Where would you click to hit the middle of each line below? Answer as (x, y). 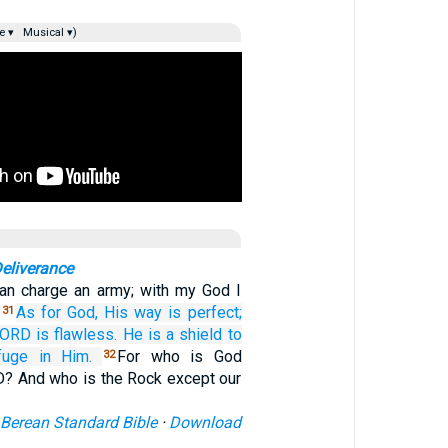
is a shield (185, 334)
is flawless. (77, 334)
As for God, (57, 312)
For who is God (179, 356)
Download (205, 422)
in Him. (65, 356)
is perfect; (205, 312)
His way (133, 312)
